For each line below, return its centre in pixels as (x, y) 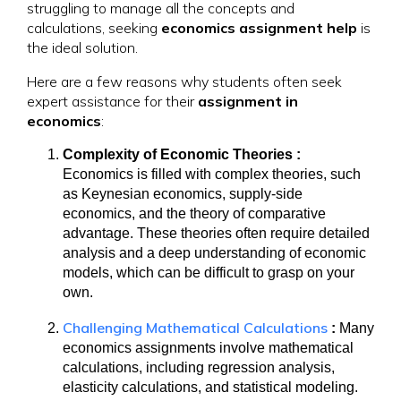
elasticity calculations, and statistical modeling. (210, 387)
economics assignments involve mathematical (208, 348)
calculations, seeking (94, 28)
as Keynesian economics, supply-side (183, 194)
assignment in (248, 101)
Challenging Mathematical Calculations (195, 328)
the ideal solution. (82, 47)
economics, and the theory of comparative (194, 213)
